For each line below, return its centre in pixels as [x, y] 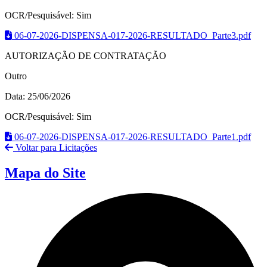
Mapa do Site [45, 173]
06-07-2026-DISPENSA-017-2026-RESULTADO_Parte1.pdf [133, 137]
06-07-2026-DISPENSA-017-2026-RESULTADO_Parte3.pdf [133, 36]
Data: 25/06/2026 [38, 97]
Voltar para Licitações [55, 148]
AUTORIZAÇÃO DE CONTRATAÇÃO [86, 56]
